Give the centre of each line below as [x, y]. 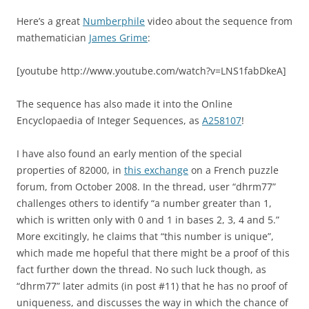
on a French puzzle [233, 170]
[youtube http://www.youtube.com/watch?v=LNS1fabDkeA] [151, 71]
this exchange [156, 170]
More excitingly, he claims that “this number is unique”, [145, 237]
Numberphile [114, 21]
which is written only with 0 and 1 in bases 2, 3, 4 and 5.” [148, 220]
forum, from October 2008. [78, 187]
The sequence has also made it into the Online [124, 104]
